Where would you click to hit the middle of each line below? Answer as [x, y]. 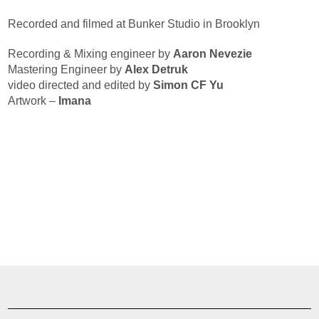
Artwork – [33, 100]
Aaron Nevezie [213, 53]
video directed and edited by [81, 85]
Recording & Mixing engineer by [91, 53]
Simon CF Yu [189, 85]
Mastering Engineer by [67, 69]
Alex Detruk [157, 69]
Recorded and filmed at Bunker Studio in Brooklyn [134, 23]
